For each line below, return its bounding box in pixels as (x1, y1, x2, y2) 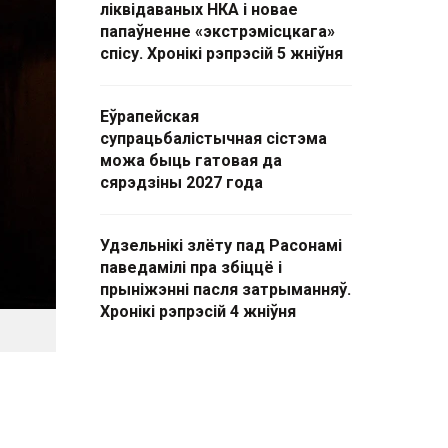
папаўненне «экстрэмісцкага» (100, 22, 335, 41)
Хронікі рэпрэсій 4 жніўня (100, 302, 296, 321)
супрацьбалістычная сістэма (100, 129, 327, 148)
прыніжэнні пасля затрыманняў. (100, 280, 351, 299)
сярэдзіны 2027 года (100, 173, 263, 192)
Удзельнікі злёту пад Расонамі (100, 236, 342, 255)
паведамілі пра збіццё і (100, 258, 282, 277)
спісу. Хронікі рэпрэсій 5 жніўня (100, 44, 343, 63)
